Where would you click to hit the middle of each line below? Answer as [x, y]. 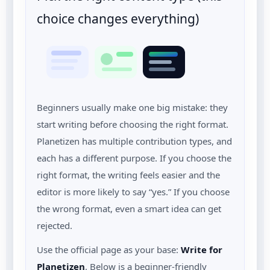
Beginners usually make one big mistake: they [132, 107]
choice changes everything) [118, 18]
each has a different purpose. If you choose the [134, 158]
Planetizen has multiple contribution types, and [134, 141]
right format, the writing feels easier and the [128, 174]
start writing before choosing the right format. [133, 124]
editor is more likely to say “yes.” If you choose [133, 191]
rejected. [55, 225]
